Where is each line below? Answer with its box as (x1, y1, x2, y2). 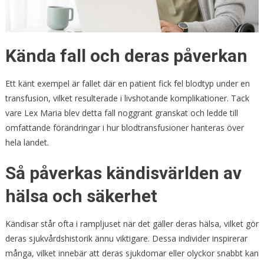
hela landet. (5, 136, 49, 148)
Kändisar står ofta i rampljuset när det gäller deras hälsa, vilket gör (5, 217, 259, 229)
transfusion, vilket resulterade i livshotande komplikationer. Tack (5, 92, 249, 104)
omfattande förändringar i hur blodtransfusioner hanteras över (5, 121, 244, 133)
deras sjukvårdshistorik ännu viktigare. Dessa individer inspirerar (5, 232, 247, 244)
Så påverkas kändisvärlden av (5, 162, 242, 183)
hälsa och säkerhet (5, 185, 157, 206)
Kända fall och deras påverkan (5, 45, 247, 66)
